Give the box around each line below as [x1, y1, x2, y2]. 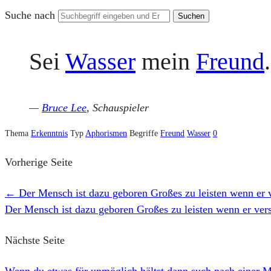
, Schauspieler [87, 102, 149, 114]
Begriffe [129, 129, 160, 139]
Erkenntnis [31, 129, 68, 139]
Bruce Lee [42, 102, 87, 114]
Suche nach [5, 8, 58, 21]
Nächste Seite [5, 233, 65, 246]
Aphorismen [85, 129, 127, 139]
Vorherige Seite [5, 155, 73, 168]
